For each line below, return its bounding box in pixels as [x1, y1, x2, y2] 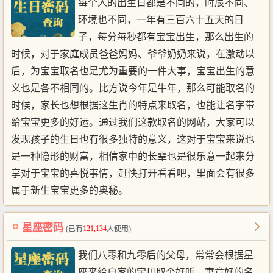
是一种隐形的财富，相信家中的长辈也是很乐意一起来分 [11, 151, 255, 161]
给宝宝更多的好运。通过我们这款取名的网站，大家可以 [11, 116, 255, 127]
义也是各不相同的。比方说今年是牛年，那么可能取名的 [11, 82, 255, 93]
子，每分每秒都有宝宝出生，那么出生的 [78, 31, 253, 42]
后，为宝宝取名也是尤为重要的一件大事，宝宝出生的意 [11, 65, 255, 76]
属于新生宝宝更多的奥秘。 [11, 185, 128, 196]
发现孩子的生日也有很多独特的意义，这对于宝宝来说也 [11, 133, 255, 144]
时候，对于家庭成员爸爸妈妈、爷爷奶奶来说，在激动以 [11, 48, 255, 59]
